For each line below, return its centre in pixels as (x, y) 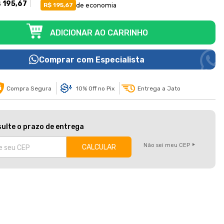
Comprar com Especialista (92, 59)
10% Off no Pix (95, 88)
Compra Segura (29, 88)
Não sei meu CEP (166, 145)
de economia (96, 5)
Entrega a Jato (159, 88)
